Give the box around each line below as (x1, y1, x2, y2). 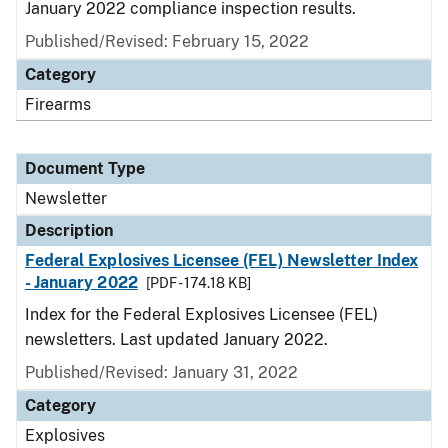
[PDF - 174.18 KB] (145, 275, 251, 291)
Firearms (25, 95, 91, 114)
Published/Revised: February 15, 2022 (25, 32, 309, 51)
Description (25, 221, 113, 240)
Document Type (25, 159, 145, 178)
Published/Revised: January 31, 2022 (25, 363, 298, 382)
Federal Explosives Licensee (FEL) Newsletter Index (25, 251, 419, 270)
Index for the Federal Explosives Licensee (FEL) (25, 305, 378, 324)
